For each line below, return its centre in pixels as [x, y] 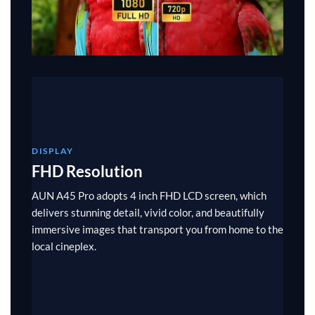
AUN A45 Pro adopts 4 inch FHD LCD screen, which [149, 195]
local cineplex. [64, 246]
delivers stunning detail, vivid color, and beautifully [148, 212]
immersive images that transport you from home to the [157, 229]
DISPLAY [53, 150]
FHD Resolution [87, 171]
